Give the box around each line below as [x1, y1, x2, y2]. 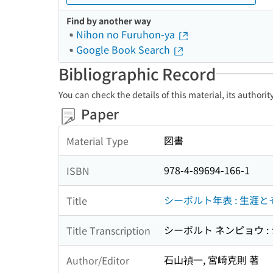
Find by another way [66, 15, 151, 27]
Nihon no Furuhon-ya [76, 27, 177, 41]
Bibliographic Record [58, 62, 216, 85]
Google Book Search [76, 42, 172, 57]
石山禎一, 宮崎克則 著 [164, 252, 259, 268]
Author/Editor [66, 252, 129, 268]
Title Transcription [66, 222, 151, 238]
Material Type [66, 133, 129, 148]
